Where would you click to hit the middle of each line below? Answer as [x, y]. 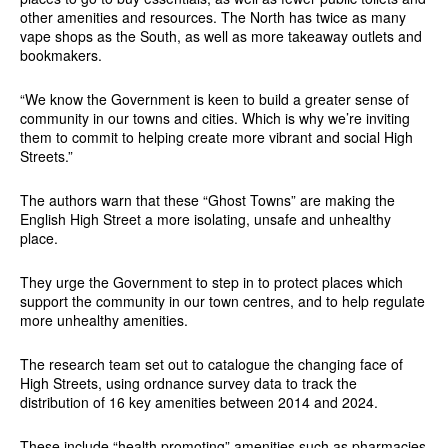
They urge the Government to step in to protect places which [211, 281]
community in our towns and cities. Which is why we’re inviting [214, 117]
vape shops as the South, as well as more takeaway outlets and [220, 35]
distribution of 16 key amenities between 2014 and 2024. [198, 401]
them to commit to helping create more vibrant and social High [216, 136]
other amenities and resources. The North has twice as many [212, 16]
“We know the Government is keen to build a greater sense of [214, 98]
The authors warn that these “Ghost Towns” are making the [207, 199]
